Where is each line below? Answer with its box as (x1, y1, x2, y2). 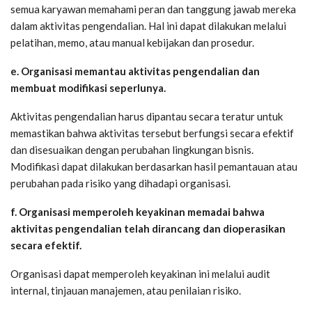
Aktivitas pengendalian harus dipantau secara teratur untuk (10, 109, 283, 123)
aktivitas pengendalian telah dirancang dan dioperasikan (10, 221, 286, 235)
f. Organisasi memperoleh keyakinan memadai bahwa (10, 205, 265, 218)
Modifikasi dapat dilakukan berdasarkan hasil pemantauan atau (10, 159, 297, 173)
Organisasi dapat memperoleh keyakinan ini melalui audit (10, 267, 270, 280)
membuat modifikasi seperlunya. (10, 81, 166, 94)
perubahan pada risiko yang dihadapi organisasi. (10, 176, 231, 189)
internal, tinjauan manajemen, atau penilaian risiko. (10, 283, 241, 297)
